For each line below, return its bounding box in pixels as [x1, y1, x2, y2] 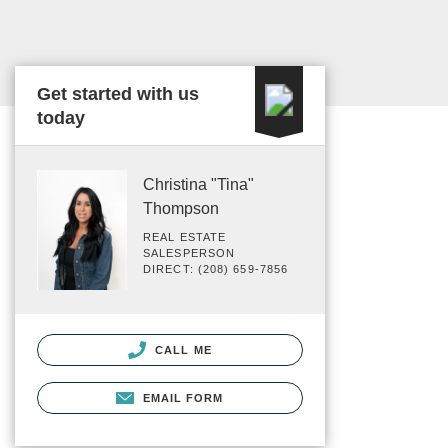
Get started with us [37, 84, 199, 104]
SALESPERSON [143, 247, 236, 259]
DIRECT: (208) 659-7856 [143, 263, 289, 275]
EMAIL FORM [142, 391, 224, 404]
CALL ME [151, 343, 212, 356]
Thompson [143, 200, 219, 217]
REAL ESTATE [143, 231, 227, 243]
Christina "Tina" [143, 176, 254, 193]
